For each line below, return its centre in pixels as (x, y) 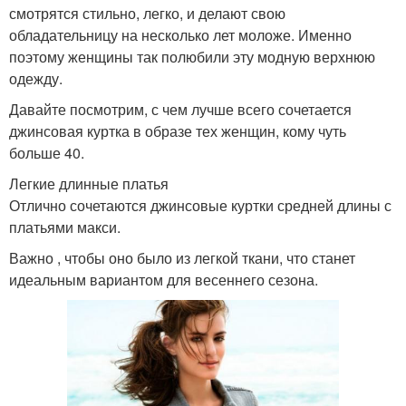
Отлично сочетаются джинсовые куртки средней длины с (200, 205)
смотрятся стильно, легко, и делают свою (147, 13)
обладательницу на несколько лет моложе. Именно (180, 35)
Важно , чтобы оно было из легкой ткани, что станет (182, 258)
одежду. (36, 78)
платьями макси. (65, 227)
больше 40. (47, 153)
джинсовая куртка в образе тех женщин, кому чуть (178, 131)
